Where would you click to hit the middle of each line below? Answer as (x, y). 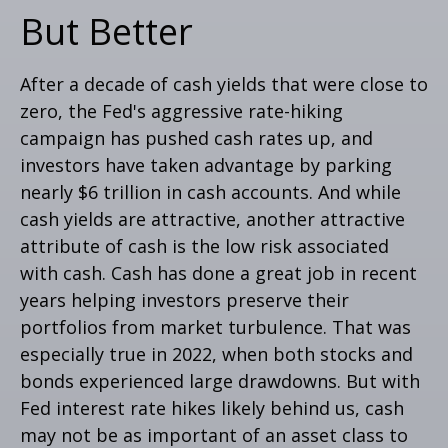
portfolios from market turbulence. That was (215, 326)
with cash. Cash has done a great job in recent (218, 272)
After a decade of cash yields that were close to (224, 83)
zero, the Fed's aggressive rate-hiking (181, 110)
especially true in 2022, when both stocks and (216, 353)
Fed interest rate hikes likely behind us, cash (212, 407)
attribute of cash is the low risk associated (204, 245)
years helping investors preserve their (184, 299)
